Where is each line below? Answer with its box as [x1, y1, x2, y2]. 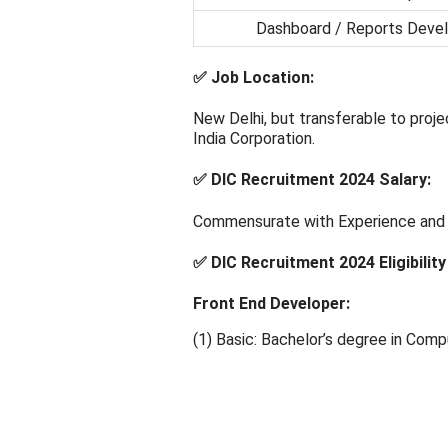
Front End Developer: [193, 294, 350, 314]
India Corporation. [193, 129, 315, 149]
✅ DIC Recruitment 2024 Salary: [193, 170, 431, 190]
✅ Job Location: [193, 67, 314, 87]
